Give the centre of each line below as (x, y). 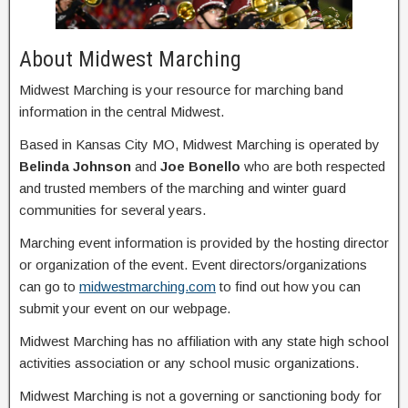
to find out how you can (288, 287)
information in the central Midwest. (122, 112)
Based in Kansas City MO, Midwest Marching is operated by (199, 145)
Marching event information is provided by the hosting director (204, 243)
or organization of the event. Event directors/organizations (193, 265)
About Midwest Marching (130, 60)
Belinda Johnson (75, 167)
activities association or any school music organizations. (189, 363)
